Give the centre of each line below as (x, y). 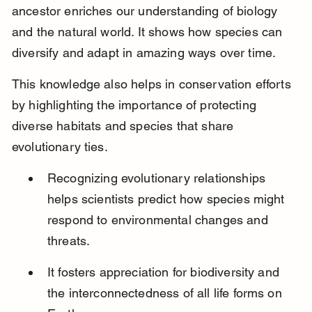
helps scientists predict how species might (167, 199)
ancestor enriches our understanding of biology (146, 11)
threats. (69, 241)
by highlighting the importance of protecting (136, 105)
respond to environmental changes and (159, 220)
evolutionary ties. (60, 147)
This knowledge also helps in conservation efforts (153, 84)
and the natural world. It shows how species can (149, 32)
